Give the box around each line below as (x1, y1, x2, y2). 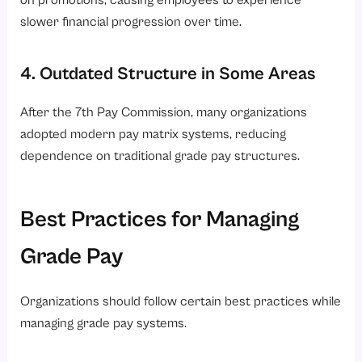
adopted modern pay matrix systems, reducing (20, 127, 287, 143)
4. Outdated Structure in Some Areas (20, 63, 316, 84)
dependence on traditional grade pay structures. (20, 149, 301, 165)
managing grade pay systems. (20, 315, 187, 331)
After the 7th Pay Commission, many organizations (20, 105, 308, 121)
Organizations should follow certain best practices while (20, 293, 342, 309)
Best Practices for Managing (20, 207, 300, 234)
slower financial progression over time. (20, 14, 242, 30)
